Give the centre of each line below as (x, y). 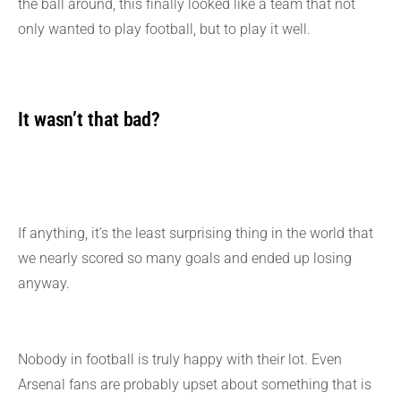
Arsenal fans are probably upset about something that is (195, 385)
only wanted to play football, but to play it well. (164, 29)
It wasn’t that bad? (90, 120)
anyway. (44, 284)
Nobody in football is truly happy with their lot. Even (180, 360)
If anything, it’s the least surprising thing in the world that (196, 234)
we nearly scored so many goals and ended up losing (185, 259)
